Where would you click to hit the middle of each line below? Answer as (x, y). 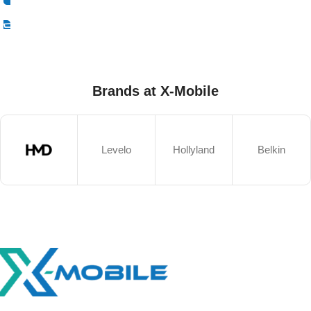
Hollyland (194, 149)
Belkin (271, 149)
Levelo (117, 149)
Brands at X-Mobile (155, 91)
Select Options (43, 12)
